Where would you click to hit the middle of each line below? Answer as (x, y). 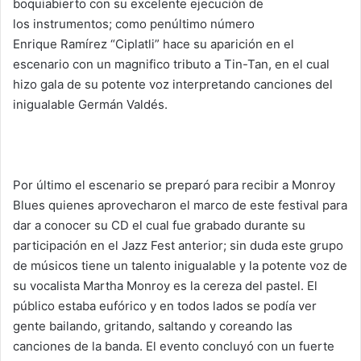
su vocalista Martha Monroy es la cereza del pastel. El (165, 286)
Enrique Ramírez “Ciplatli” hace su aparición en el (154, 44)
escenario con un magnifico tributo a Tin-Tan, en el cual (171, 64)
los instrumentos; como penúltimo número (134, 24)
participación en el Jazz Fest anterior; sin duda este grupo (178, 246)
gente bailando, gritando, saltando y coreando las (153, 326)
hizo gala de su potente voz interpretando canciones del (173, 85)
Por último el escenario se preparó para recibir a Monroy (174, 185)
